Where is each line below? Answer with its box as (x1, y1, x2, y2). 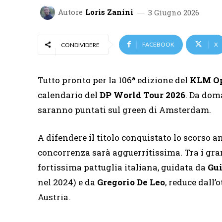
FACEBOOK (142, 40, 174, 48)
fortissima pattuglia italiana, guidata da (38, 161, 208, 173)
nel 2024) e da (38, 176, 97, 188)
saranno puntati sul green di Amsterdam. (38, 104, 211, 115)
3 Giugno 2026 (148, 7, 199, 17)
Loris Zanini (85, 7, 133, 17)
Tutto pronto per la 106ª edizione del (38, 74, 190, 86)
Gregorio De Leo (97, 176, 165, 188)
